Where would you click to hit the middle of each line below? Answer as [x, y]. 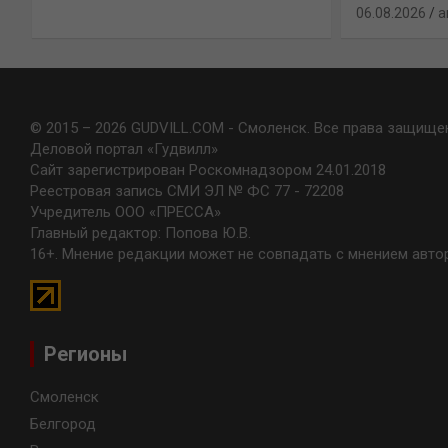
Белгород [63, 424]
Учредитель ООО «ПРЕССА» [125, 212]
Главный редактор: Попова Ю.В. [140, 233]
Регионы [85, 354]
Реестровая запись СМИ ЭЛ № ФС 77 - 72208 [187, 191]
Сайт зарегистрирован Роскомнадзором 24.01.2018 [208, 170]
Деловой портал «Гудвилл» [124, 149]
